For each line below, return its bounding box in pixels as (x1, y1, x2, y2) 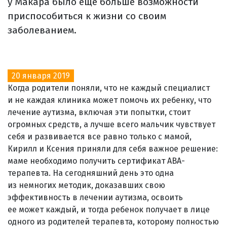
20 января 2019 (12, 70, 70, 81)
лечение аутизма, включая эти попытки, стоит (8, 107, 191, 117)
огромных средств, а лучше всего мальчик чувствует (8, 119, 215, 129)
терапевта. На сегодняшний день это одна (8, 168, 174, 178)
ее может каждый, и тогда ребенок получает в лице (8, 204, 210, 214)
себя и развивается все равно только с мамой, (8, 131, 192, 141)
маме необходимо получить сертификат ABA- (8, 156, 185, 166)
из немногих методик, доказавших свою (8, 180, 165, 190)
